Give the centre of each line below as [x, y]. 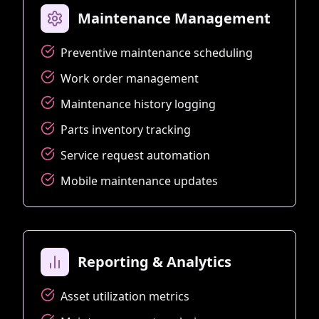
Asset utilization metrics [125, 296]
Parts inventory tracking [126, 129]
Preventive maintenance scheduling [157, 52]
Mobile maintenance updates [139, 181]
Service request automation [135, 155]
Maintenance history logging [138, 104]
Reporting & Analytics [155, 261]
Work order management [130, 78]
